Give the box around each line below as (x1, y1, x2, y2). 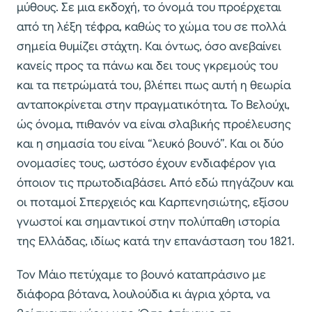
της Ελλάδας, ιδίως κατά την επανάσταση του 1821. (17, 234, 295, 249)
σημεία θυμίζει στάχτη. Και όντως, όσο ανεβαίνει (17, 39, 281, 54)
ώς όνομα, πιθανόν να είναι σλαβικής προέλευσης (17, 117, 291, 132)
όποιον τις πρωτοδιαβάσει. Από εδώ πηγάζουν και (17, 175, 294, 191)
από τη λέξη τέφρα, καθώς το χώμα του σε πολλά (17, 19, 286, 35)
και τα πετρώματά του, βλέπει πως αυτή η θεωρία (17, 78, 291, 93)
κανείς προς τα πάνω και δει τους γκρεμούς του (17, 58, 278, 74)
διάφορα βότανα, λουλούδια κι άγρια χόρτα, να (17, 287, 270, 302)
